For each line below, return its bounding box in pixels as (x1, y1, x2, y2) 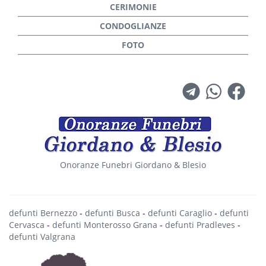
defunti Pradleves (165, 219, 235, 230)
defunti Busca (85, 207, 140, 218)
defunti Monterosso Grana (52, 219, 157, 230)
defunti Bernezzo (9, 207, 77, 218)
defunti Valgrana (9, 231, 75, 242)
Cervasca (9, 219, 45, 230)
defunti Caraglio (148, 207, 212, 218)
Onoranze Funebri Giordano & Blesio (60, 159, 206, 170)
